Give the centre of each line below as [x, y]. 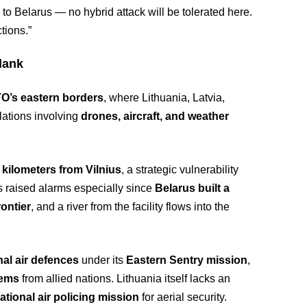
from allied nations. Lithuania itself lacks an [125, 279]
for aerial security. [183, 297]
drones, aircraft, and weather [155, 116]
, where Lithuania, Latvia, [164, 98]
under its [103, 260]
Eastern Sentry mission [187, 260]
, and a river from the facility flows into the [131, 207]
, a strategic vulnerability [180, 170]
